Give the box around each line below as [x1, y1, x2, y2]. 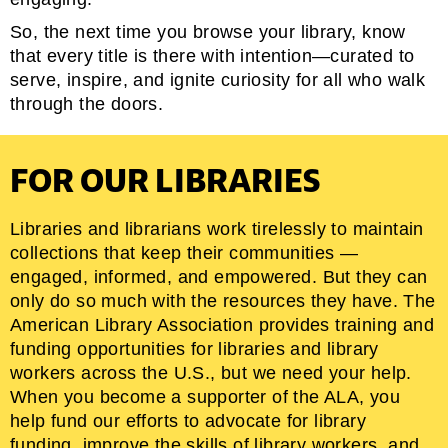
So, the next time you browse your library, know [10, 22, 406, 43]
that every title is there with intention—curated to [10, 46, 415, 67]
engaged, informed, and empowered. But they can [10, 267, 428, 288]
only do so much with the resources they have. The [10, 291, 436, 312]
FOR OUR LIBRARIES [10, 159, 320, 203]
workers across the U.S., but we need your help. [10, 363, 412, 384]
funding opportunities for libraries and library [10, 339, 379, 360]
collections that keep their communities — [10, 243, 359, 264]
